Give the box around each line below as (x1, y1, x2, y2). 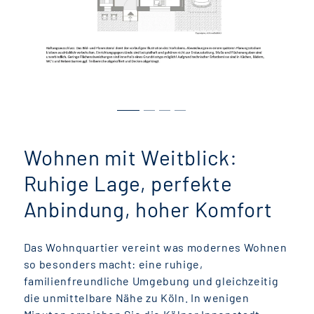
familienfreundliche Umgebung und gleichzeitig (23, 274, 279, 288)
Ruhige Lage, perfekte (23, 170, 233, 196)
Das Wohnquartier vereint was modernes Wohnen (23, 240, 287, 254)
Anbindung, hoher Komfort (23, 196, 273, 222)
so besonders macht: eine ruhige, (23, 257, 203, 271)
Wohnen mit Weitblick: (23, 144, 238, 170)
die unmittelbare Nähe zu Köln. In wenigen (23, 291, 250, 305)
